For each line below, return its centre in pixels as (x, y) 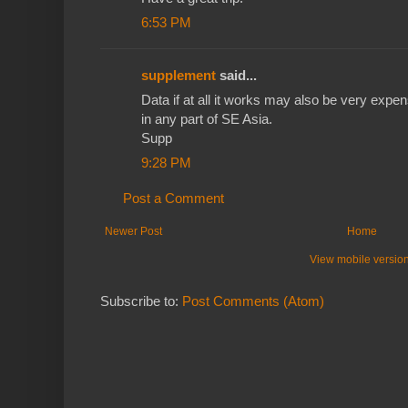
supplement (178, 76)
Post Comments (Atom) (253, 301)
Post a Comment (173, 199)
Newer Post (133, 232)
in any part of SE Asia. (207, 119)
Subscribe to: (141, 301)
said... (236, 76)
